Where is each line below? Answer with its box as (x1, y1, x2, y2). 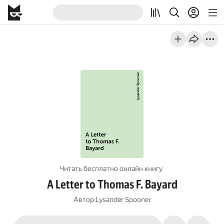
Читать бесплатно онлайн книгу (59, 164, 163, 172)
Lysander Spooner (95, 195, 151, 203)
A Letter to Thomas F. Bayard (46, 177, 177, 191)
